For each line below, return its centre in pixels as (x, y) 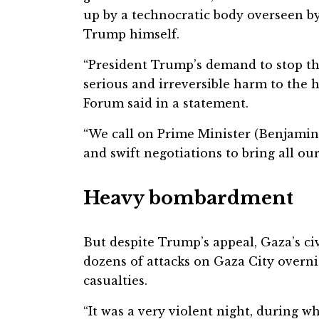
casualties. (115, 280)
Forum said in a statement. (166, 103)
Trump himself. (131, 34)
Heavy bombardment (188, 198)
